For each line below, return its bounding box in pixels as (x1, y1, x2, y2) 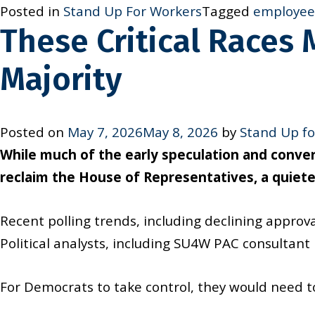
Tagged (202, 1, 253, 20)
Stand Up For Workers (63, 1, 202, 20)
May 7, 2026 (67, 122, 143, 141)
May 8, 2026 (143, 122, 218, 141)
